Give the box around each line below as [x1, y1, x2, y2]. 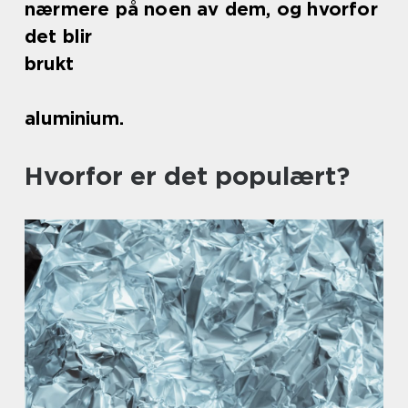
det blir [25, 25, 93, 47]
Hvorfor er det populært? [25, 160, 350, 191]
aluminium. [25, 107, 124, 129]
